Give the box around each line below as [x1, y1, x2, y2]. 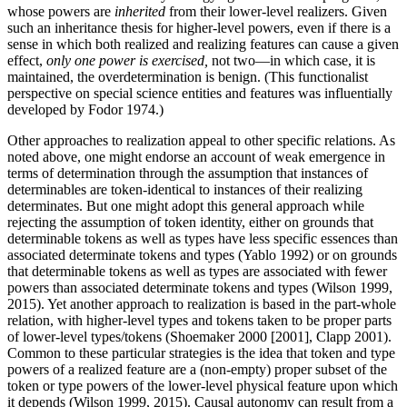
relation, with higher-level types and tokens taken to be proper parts [7, 313, 392, 329]
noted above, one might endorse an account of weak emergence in [7, 149, 385, 165]
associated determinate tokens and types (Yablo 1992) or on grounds [7, 247, 397, 263]
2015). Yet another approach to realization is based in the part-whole [7, 296, 396, 313]
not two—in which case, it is [208, 53, 375, 69]
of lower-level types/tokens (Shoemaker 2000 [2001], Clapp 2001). [7, 329, 392, 345]
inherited [114, 4, 165, 20]
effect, [7, 53, 46, 69]
